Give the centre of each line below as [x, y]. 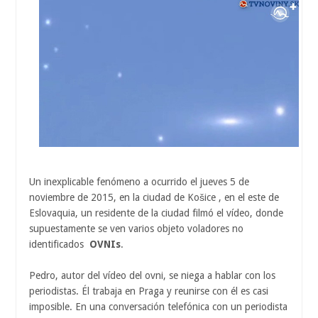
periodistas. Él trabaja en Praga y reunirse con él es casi [149, 291]
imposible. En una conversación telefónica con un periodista [158, 306]
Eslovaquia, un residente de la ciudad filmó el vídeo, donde [156, 213]
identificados [58, 244]
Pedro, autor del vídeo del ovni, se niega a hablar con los [152, 275]
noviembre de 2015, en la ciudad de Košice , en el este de [154, 197]
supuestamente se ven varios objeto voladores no [136, 228]
